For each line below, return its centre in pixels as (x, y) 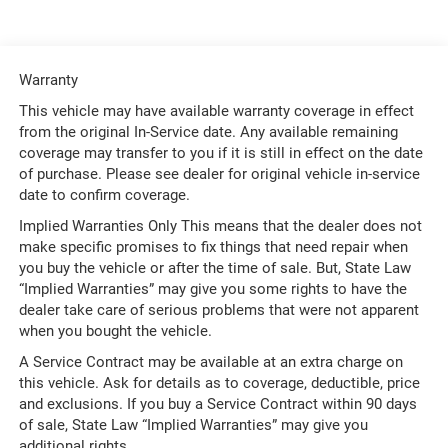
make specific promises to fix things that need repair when (213, 247)
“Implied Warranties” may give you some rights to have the (212, 289)
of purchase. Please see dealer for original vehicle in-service (219, 174)
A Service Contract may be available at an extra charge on (210, 362)
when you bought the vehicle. (115, 331)
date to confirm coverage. (104, 195)
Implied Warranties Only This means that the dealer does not (220, 226)
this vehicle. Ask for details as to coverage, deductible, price (219, 383)
